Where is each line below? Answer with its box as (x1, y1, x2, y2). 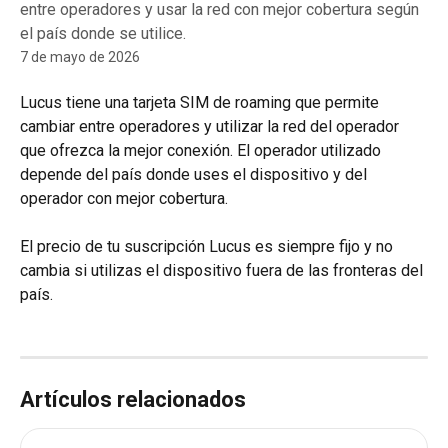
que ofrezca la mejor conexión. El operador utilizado (20, 141, 385, 160)
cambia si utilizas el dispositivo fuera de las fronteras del (20, 261, 427, 281)
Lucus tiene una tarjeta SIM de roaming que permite (20, 93, 383, 112)
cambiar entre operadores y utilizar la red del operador (20, 117, 403, 136)
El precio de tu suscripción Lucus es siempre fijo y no (20, 237, 397, 257)
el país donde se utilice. (20, 24, 186, 43)
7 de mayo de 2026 (20, 49, 140, 65)
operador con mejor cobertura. (20, 189, 228, 208)
